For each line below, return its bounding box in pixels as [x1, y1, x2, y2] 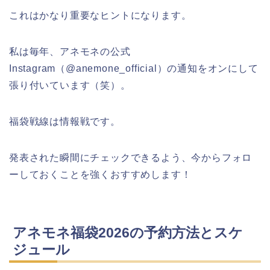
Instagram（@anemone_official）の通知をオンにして [9, 63, 259, 74]
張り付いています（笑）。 [9, 80, 131, 91]
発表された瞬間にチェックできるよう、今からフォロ [9, 152, 253, 163]
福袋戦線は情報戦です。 [9, 116, 121, 127]
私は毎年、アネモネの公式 [9, 46, 131, 57]
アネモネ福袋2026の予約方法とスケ [13, 224, 243, 240]
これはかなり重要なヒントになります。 [9, 10, 192, 21]
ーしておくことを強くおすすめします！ [9, 169, 192, 180]
